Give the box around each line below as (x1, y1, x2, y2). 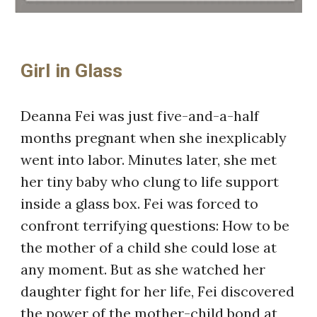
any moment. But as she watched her (21, 260, 266, 278)
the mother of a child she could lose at (21, 238, 277, 256)
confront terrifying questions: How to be (21, 216, 290, 234)
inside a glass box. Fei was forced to (21, 194, 259, 212)
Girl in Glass (21, 59, 123, 82)
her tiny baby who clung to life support (21, 172, 279, 190)
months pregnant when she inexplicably (21, 128, 287, 146)
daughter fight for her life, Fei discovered (21, 282, 295, 300)
